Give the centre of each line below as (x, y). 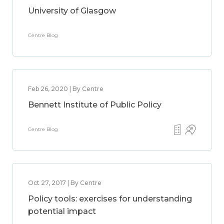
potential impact (62, 211)
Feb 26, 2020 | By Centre (66, 89)
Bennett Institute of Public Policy (95, 105)
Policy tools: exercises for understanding (110, 199)
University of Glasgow (72, 11)
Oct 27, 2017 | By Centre (65, 183)
